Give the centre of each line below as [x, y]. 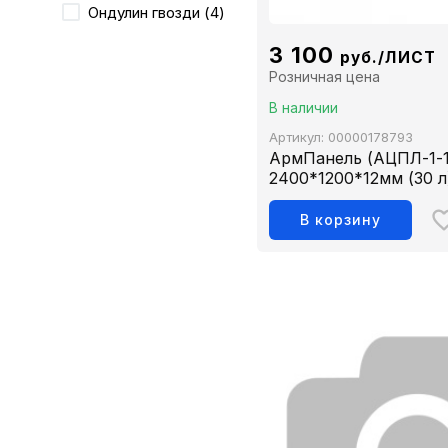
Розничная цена [325, 77]
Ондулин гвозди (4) [156, 12]
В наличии [304, 108]
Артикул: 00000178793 [341, 137]
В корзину [341, 220]
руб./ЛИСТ [387, 58]
